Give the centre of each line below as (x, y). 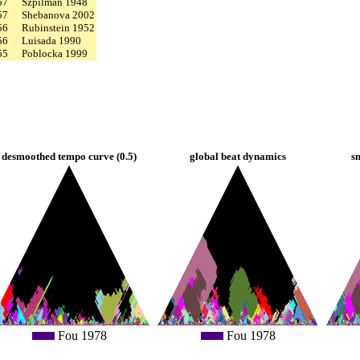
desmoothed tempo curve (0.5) (69, 156)
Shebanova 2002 (58, 14)
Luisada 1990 (51, 40)
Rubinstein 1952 (58, 27)
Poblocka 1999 (55, 53)
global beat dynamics (238, 156)
